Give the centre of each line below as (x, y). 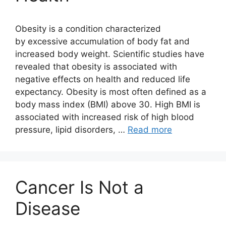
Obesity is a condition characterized (88, 29)
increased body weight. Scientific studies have (110, 54)
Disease (48, 208)
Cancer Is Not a (79, 187)
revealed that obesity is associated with (96, 67)
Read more (150, 130)
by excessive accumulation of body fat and (102, 41)
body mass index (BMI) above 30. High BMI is (108, 104)
